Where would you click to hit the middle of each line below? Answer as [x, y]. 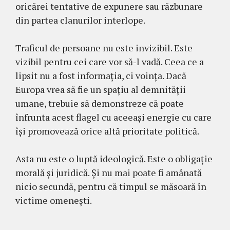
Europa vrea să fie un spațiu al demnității [101, 89]
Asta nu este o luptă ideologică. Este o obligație [114, 158]
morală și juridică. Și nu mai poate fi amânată [109, 172]
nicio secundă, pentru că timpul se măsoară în [111, 186]
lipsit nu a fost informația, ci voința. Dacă [101, 75]
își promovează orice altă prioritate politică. [107, 131]
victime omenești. [54, 200]
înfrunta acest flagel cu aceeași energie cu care [113, 117]
